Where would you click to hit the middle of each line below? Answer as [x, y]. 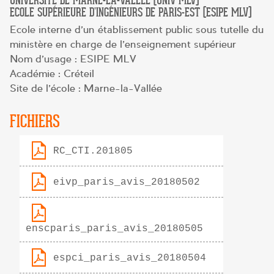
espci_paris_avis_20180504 [130, 258]
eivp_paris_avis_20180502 [127, 182]
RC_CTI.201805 [93, 151]
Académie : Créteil [52, 74]
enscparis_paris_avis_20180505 [114, 229]
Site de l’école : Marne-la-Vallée [86, 89]
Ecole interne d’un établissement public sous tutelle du [137, 30]
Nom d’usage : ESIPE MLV [73, 59]
